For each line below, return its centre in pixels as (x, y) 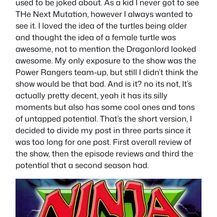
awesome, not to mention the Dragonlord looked (106, 48)
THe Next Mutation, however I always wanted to (104, 14)
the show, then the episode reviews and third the (104, 153)
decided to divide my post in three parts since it (103, 130)
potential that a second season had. (82, 165)
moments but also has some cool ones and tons (105, 107)
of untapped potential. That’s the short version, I (104, 118)
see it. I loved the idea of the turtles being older (101, 25)
